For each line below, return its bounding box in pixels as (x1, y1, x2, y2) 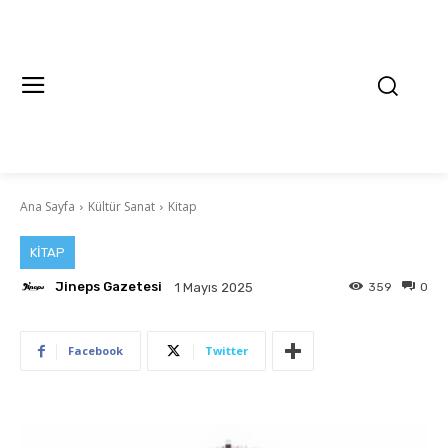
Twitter (205, 342, 248, 358)
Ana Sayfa (20, 197, 75, 215)
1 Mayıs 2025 (175, 280, 253, 296)
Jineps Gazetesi (55, 279, 162, 295)
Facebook (68, 342, 123, 358)
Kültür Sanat (88, 197, 155, 215)
